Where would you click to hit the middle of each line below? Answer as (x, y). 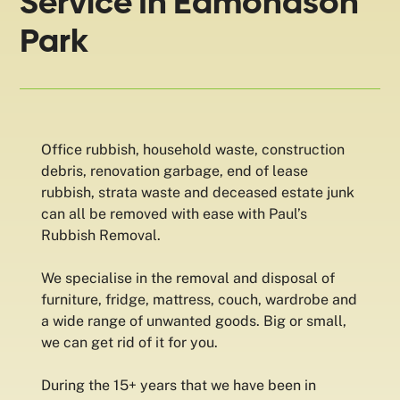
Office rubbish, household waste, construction (193, 150)
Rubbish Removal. (101, 235)
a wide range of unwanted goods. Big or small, (194, 321)
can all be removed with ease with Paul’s (175, 214)
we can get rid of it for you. (130, 342)
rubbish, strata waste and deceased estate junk (198, 192)
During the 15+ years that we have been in (179, 385)
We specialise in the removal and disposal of (188, 278)
